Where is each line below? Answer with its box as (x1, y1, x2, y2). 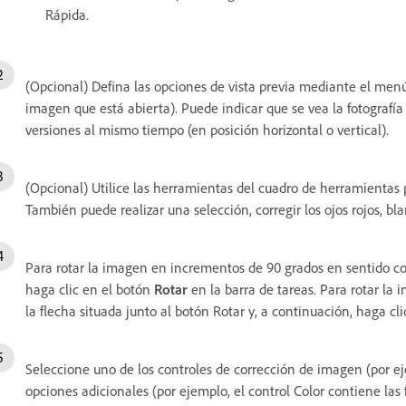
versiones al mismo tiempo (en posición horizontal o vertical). (25, 120, 389, 139)
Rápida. (45, 5, 89, 24)
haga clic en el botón (25, 279, 154, 298)
